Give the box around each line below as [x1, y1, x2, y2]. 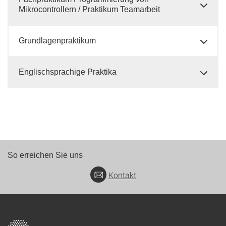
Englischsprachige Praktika [19, 68, 117, 76]
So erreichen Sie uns [8, 151, 83, 159]
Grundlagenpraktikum [19, 36, 96, 45]
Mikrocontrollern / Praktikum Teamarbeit [19, 5, 160, 14]
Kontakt [108, 169, 136, 181]
